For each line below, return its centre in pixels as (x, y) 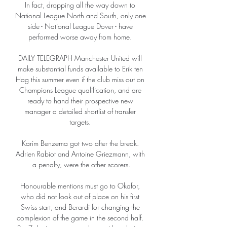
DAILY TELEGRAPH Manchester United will (80, 58)
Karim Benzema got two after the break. (80, 143)
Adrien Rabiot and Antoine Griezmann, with (80, 154)
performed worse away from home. (81, 37)
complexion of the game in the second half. (80, 218)
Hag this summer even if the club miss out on (80, 80)
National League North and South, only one (81, 16)
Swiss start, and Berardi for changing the (80, 207)
